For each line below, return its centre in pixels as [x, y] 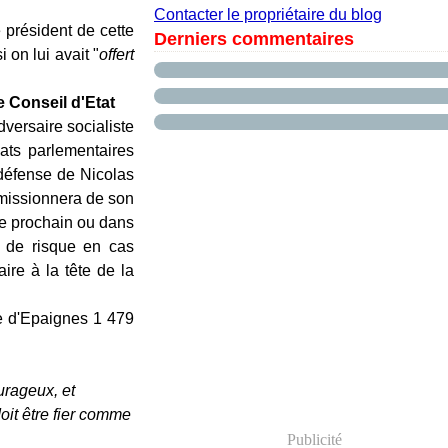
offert [117, 54]
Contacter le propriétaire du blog [268, 14]
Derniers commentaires [254, 39]
